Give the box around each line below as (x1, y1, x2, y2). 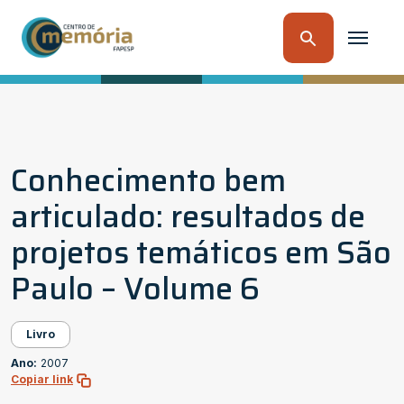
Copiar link (11, 372, 73, 386)
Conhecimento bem (11, 156, 286, 205)
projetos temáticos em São (11, 228, 391, 277)
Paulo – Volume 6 (11, 264, 260, 313)
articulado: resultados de (11, 192, 365, 241)
